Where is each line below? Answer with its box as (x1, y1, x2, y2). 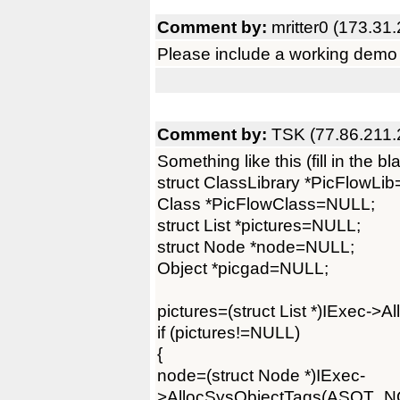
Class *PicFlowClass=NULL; (157, 194, 375, 213)
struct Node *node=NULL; (157, 237, 354, 256)
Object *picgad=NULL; (157, 258, 329, 278)
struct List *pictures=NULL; (157, 215, 361, 235)
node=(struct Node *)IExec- (157, 365, 365, 385)
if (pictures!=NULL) (157, 322, 300, 342)
